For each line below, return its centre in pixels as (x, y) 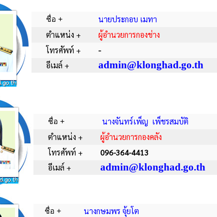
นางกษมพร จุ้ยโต (111, 211)
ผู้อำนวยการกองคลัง (131, 137)
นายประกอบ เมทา (128, 19)
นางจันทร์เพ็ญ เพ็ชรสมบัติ (144, 121)
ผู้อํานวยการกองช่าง (129, 35)
